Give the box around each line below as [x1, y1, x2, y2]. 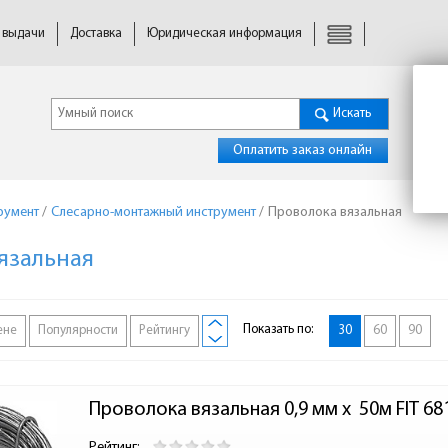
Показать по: [243, 323, 314, 336]
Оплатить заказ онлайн [233, 143, 372, 158]
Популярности [38, 324, 118, 338]
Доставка [70, 27, 122, 40]
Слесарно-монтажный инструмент [51, 205, 256, 220]
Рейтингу [139, 324, 190, 338]
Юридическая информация [147, 27, 302, 40]
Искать [332, 107, 371, 120]
